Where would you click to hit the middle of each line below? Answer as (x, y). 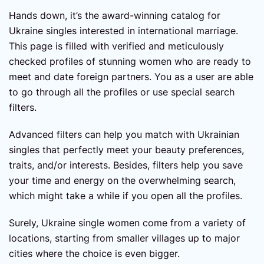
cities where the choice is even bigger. (96, 254)
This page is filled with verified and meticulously (116, 46)
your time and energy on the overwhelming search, (122, 181)
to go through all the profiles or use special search (122, 92)
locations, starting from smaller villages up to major (124, 238)
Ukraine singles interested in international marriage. (123, 31)
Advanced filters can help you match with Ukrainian (124, 135)
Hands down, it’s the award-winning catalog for (115, 16)
